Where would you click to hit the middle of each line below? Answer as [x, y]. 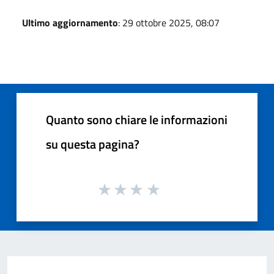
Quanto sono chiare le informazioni [137, 119]
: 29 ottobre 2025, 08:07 [169, 22]
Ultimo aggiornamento [70, 22]
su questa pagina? [93, 144]
